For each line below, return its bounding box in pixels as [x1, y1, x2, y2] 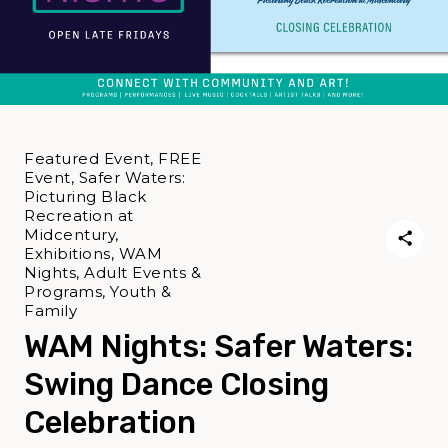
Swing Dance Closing [24, 366, 329, 404]
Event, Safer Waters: [24, 168, 185, 188]
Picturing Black [24, 187, 147, 207]
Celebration [24, 404, 196, 442]
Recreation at [24, 206, 134, 226]
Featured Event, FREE [24, 149, 201, 169]
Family [24, 301, 77, 321]
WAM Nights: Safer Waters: [24, 328, 413, 366]
